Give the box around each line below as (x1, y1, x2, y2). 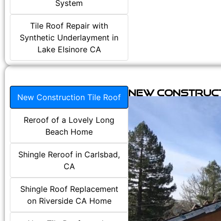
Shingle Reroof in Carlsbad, (18, 149, 120, 160)
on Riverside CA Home (27, 196, 111, 206)
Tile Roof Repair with (30, 21, 108, 31)
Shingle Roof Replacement (20, 184, 118, 194)
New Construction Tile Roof (17, 92, 121, 103)
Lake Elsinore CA (37, 44, 101, 55)
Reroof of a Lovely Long (24, 115, 114, 125)
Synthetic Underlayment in (20, 33, 118, 43)
